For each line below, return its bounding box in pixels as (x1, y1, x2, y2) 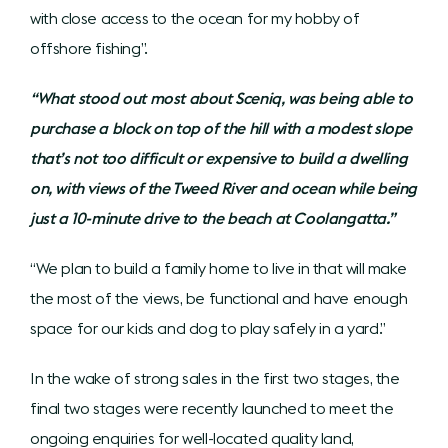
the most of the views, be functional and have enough (30, 287, 408, 308)
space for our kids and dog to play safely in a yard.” (30, 317, 386, 338)
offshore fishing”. (30, 37, 148, 58)
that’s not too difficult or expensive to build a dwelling (30, 147, 408, 168)
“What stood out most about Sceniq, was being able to (30, 87, 413, 108)
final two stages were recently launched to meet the (30, 397, 394, 418)
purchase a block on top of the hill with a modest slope (30, 117, 413, 138)
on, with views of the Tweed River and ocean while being (30, 177, 418, 198)
